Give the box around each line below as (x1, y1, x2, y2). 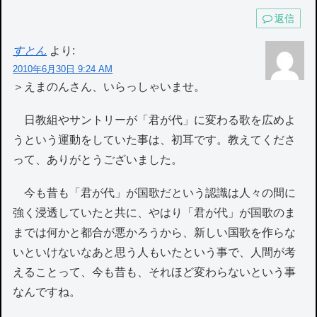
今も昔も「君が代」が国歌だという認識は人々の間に (13, 187, 296, 200)
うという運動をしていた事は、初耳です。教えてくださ (13, 134, 296, 146)
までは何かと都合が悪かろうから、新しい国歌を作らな (13, 226, 296, 239)
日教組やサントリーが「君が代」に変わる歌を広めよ (13, 114, 296, 127)
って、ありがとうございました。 (13, 154, 183, 166)
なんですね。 (13, 286, 81, 299)
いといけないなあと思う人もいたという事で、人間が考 (13, 246, 296, 259)
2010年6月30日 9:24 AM (13, 63, 113, 74)
